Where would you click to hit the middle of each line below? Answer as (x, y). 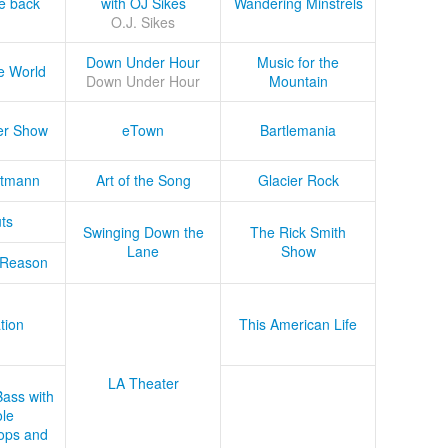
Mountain (298, 81)
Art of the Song (143, 180)
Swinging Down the (143, 232)
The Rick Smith (298, 232)
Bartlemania (298, 130)
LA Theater (143, 383)
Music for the (298, 62)
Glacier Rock (298, 180)
